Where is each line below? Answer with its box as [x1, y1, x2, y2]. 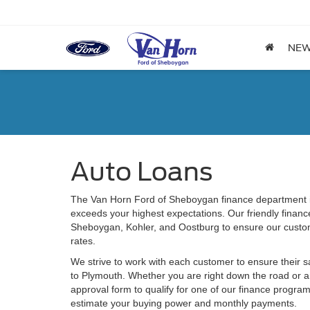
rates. [71, 235, 95, 246]
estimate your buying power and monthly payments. [71, 298, 297, 309]
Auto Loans [71, 156, 212, 187]
